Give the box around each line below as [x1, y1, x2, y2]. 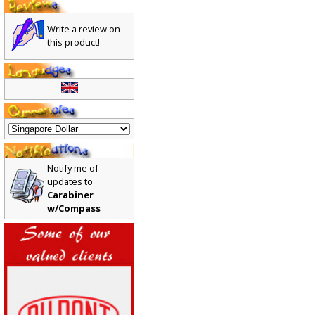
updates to [47, 179, 94, 192]
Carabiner [47, 192, 94, 205]
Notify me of [47, 165, 99, 179]
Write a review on [47, 25, 121, 39]
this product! [47, 39, 101, 53]
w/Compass [47, 205, 101, 219]
